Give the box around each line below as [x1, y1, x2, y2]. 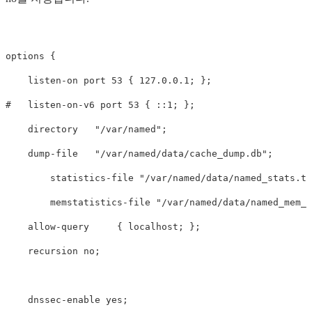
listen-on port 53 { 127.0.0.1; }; [6, 75, 212, 86]
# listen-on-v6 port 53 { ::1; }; [6, 99, 195, 110]
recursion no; [6, 245, 100, 256]
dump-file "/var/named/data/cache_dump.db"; [6, 148, 273, 159]
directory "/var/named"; [6, 123, 167, 134]
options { [6, 50, 56, 61]
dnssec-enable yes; [6, 294, 128, 305]
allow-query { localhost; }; [6, 221, 201, 232]
